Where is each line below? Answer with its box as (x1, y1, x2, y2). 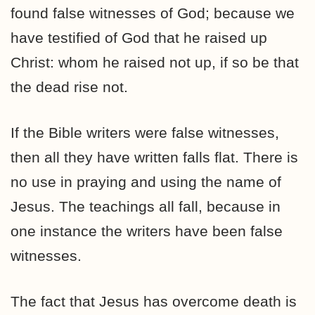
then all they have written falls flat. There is (11, 149, 298, 165)
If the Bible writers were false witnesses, (11, 124, 279, 141)
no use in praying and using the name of (11, 174, 281, 190)
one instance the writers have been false (11, 223, 283, 239)
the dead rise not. (11, 79, 128, 95)
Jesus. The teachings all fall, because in (11, 198, 281, 214)
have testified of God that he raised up (11, 30, 267, 46)
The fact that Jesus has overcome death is (11, 293, 297, 309)
